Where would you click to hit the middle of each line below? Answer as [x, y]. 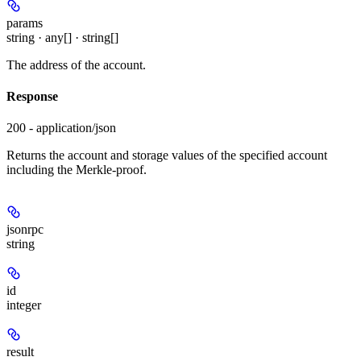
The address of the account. [76, 64]
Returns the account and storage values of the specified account [167, 156]
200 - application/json [61, 128]
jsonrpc [25, 230]
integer [24, 305]
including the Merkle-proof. [77, 170]
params [25, 23]
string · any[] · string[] [62, 37]
